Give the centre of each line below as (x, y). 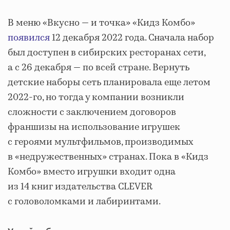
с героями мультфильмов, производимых (101, 142)
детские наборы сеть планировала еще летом (109, 83)
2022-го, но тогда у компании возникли (96, 98)
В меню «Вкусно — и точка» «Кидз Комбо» (101, 23)
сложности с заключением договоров (92, 112)
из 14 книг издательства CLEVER (80, 187)
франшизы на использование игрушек (94, 127)
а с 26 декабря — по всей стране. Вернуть (99, 68)
